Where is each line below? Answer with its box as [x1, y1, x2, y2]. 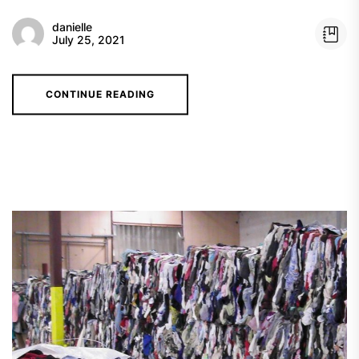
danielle [52, 20, 92, 34]
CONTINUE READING [46, 88, 155, 100]
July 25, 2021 [52, 33, 125, 46]
